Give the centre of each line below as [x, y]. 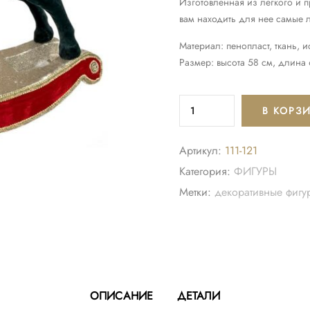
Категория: [207, 172]
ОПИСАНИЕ [121, 296]
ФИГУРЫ [255, 172]
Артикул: [202, 151]
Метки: [197, 192]
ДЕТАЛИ [199, 296]
